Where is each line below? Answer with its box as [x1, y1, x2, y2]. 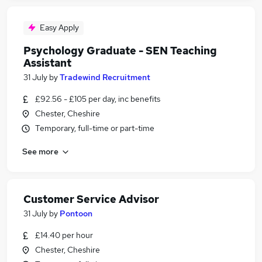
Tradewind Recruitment [60, 72, 150, 82]
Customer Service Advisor [23, 192, 159, 206]
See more [22, 146, 58, 157]
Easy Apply [40, 22, 79, 33]
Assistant [23, 56, 71, 70]
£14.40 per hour [35, 230, 93, 240]
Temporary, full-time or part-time [35, 123, 154, 133]
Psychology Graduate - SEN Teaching [23, 44, 217, 57]
